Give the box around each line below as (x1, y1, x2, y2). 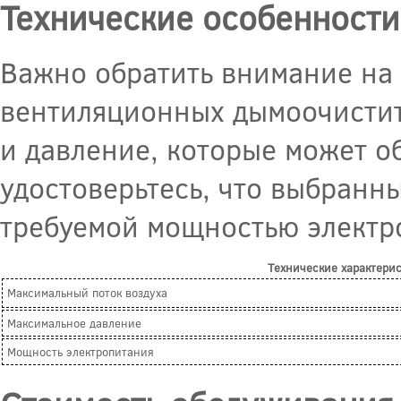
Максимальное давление (7, 315, 141, 332)
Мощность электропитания (7, 344, 154, 361)
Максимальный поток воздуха (7, 285, 167, 302)
